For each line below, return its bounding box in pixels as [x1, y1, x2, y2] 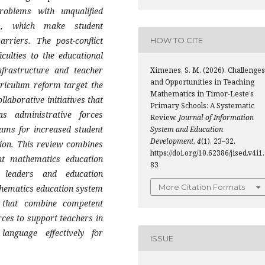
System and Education [150, 124, 223, 135]
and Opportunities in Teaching [150, 77, 254, 88]
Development [150, 136, 193, 147]
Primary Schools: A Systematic [150, 101, 254, 111]
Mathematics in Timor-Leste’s [150, 89, 254, 99]
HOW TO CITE [150, 35, 203, 45]
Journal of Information [179, 112, 254, 123]
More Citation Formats [159, 182, 245, 192]
